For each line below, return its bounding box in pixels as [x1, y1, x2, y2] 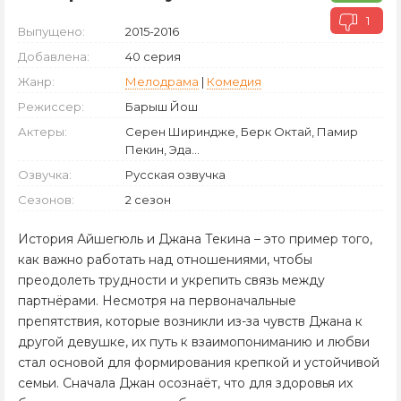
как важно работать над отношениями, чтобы [18, 252, 312, 268]
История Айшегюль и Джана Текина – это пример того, [18, 231, 372, 247]
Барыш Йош [125, 99, 198, 114]
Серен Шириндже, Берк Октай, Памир [125, 124, 358, 139]
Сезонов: [18, 192, 74, 207]
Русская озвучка [125, 167, 226, 182]
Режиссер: [18, 99, 84, 114]
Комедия [207, 74, 261, 89]
